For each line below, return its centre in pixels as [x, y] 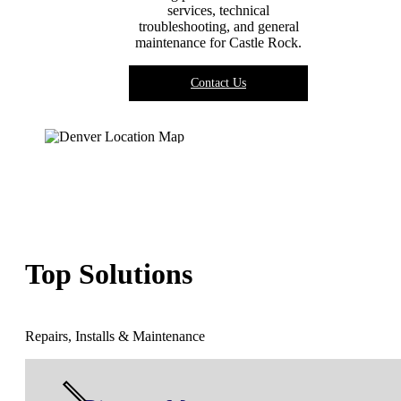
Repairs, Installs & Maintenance [115, 337]
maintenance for [182, 43]
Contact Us [218, 83]
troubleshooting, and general [218, 27]
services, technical [218, 11]
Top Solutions [109, 273]
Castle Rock [264, 43]
